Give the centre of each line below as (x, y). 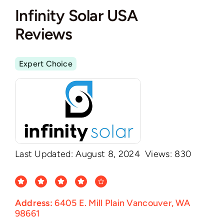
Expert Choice (45, 63)
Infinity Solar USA (78, 15)
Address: (35, 203)
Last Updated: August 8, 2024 (77, 154)
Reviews (43, 34)
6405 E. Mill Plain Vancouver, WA (122, 203)
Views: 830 (168, 154)
